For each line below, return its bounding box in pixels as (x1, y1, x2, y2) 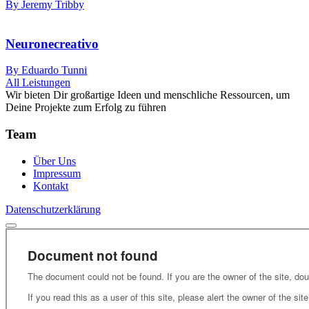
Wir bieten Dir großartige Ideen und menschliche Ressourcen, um (6, 89, 290, 101)
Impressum (33, 167, 81, 179)
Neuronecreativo (6, 36, 99, 51)
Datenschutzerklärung (6, 203, 101, 215)
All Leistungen (6, 77, 70, 89)
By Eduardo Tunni (6, 64, 87, 77)
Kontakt (33, 179, 68, 192)
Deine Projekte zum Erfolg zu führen (6, 101, 166, 114)
